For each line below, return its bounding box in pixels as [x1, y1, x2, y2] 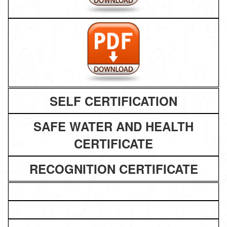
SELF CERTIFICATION [50, 92, 177, 109]
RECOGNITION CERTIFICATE [29, 160, 198, 177]
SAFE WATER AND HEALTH [33, 118, 194, 135]
